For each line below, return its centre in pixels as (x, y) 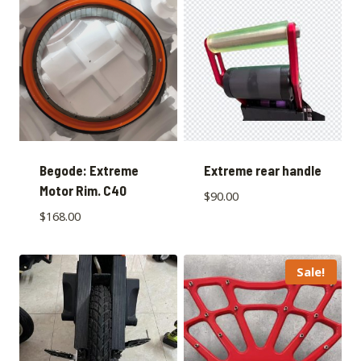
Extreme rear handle (262, 170)
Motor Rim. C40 (83, 190)
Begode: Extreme (89, 170)
